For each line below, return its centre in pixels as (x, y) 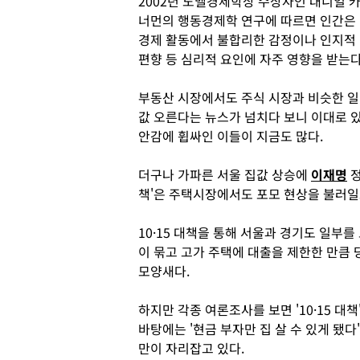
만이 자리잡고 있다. (191, 348)
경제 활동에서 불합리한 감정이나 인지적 (247, 39)
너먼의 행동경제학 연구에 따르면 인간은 (247, 20)
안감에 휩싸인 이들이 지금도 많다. (231, 136)
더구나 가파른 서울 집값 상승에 (225, 174)
